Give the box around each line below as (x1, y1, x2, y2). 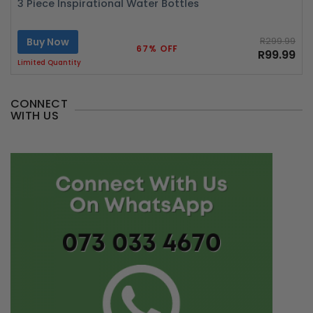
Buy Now (27, 34, 69, 49)
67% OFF (136, 42, 179, 54)
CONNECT (10, 96, 68, 112)
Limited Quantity (17, 58, 81, 68)
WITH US (10, 108, 59, 124)
